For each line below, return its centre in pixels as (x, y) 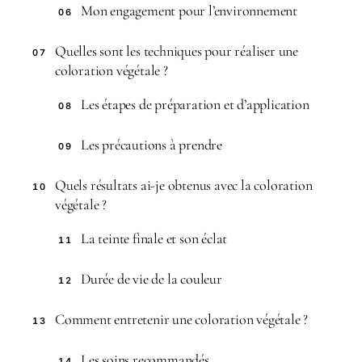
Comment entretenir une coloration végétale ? (182, 319)
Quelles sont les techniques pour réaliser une (177, 51)
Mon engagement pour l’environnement (189, 11)
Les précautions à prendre (152, 145)
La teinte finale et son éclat (154, 238)
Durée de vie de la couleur (152, 279)
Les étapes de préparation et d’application (195, 104)
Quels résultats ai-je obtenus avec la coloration (184, 185)
